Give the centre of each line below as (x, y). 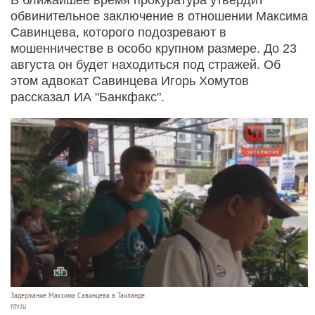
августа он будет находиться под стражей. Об (146, 64)
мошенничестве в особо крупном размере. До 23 (154, 48)
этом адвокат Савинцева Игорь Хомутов (130, 81)
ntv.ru (18, 306)
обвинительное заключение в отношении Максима (159, 16)
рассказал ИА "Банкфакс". (88, 97)
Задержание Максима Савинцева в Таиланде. (78, 295)
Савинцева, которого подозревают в (118, 32)
